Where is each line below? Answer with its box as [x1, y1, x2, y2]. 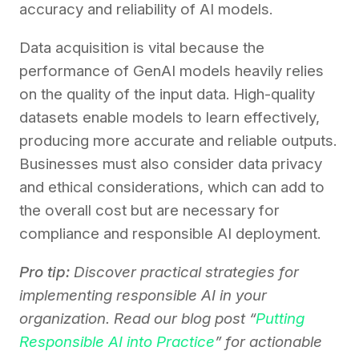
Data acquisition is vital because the [19, 38, 264, 58]
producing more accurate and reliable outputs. [19, 131, 337, 151]
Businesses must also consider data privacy [19, 155, 322, 174]
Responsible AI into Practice [19, 333, 215, 352]
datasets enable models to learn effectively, [19, 108, 320, 127]
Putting [256, 309, 305, 329]
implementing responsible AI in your [19, 286, 267, 305]
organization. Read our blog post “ [19, 309, 256, 329]
